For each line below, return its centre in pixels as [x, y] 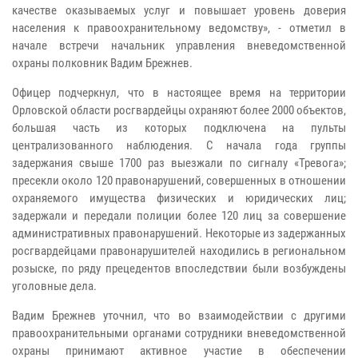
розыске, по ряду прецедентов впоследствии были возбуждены [179, 268]
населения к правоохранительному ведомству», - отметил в [179, 28]
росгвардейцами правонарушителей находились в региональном [179, 251]
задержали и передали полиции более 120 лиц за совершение [179, 215]
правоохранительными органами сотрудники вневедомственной [179, 333]
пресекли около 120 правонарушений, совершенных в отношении [179, 180]
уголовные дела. [54, 286]
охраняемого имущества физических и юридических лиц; [179, 198]
